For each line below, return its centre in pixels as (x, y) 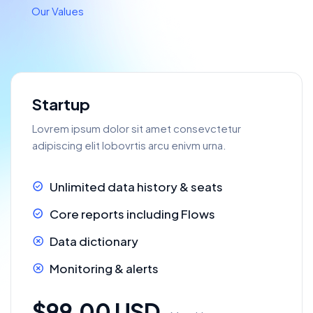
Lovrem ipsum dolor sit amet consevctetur (137, 128)
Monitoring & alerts (104, 268)
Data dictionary (94, 241)
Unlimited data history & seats (136, 186)
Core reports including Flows (132, 213)
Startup (61, 104)
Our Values (58, 10)
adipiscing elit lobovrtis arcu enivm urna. (129, 145)
